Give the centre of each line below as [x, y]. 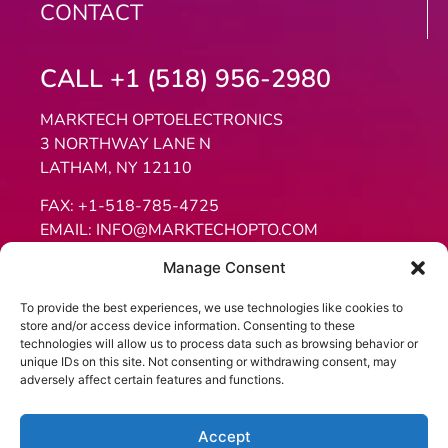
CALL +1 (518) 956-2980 [185, 79]
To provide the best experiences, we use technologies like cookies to [211, 307]
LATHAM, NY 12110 [116, 168]
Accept [224, 436]
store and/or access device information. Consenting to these [187, 325]
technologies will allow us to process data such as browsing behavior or [219, 343]
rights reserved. [224, 409]
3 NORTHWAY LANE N [127, 144]
